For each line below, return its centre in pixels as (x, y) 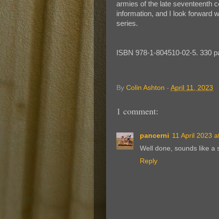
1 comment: (137, 111)
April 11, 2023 (192, 88)
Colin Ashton (145, 88)
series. (127, 23)
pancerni (154, 135)
